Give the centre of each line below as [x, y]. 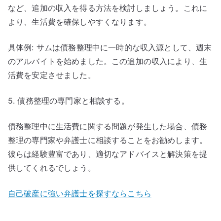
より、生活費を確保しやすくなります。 [80, 22]
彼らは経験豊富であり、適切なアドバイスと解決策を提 [108, 154]
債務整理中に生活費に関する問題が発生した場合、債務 [108, 126]
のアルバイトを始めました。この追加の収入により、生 [108, 61]
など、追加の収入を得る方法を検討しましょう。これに [108, 8]
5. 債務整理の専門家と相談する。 [69, 101]
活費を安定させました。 [52, 75]
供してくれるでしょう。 [52, 168]
